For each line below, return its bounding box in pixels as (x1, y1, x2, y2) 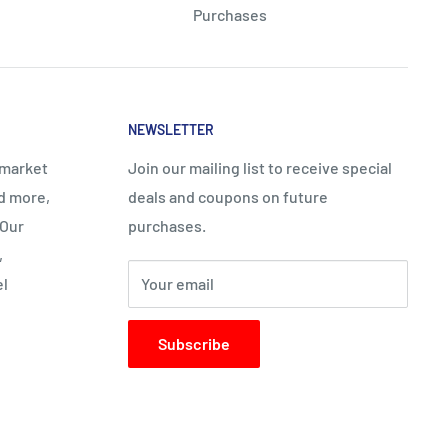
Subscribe (158, 333, 230, 353)
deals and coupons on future (128, 186, 328, 206)
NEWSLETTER (128, 121, 214, 138)
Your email (141, 273, 214, 293)
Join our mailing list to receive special (128, 157, 392, 177)
